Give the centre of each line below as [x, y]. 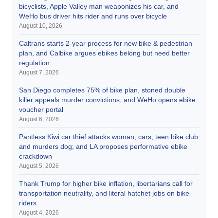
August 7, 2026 [39, 72]
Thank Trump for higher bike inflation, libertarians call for [106, 183]
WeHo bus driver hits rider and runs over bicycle [93, 16]
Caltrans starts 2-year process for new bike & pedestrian [106, 43]
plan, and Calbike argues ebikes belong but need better [104, 53]
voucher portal [41, 109]
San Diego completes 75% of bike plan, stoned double [102, 90]
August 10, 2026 [41, 26]
